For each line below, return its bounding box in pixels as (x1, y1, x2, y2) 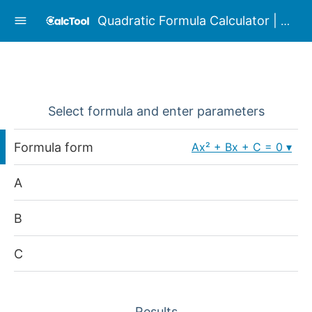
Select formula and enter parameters (47, 104, 265, 119)
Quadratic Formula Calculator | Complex (280, 14, 290, 28)
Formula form (14, 139, 93, 155)
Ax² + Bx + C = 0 (192, 140, 283, 155)
